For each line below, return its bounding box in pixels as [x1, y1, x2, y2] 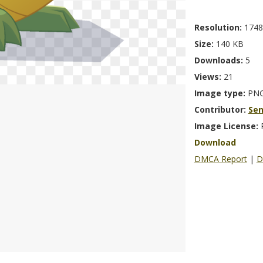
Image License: [194, 120, 261, 131]
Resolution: [194, 22, 244, 33]
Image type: [194, 87, 248, 99]
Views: [194, 71, 224, 82]
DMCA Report [194, 153, 247, 164]
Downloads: [194, 55, 245, 66]
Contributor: [194, 104, 248, 115]
